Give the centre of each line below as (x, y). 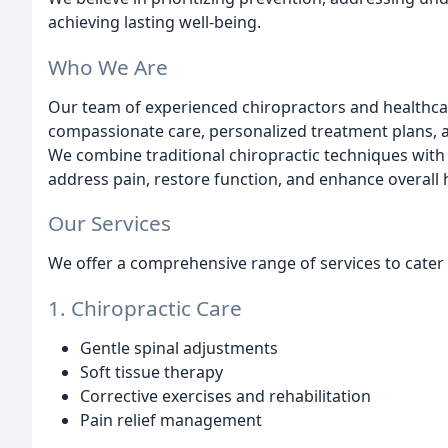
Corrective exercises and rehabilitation (225, 396)
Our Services (109, 223)
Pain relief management (171, 420)
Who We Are (108, 66)
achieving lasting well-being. (154, 21)
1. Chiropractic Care (145, 308)
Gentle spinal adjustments (179, 348)
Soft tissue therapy (151, 372)
